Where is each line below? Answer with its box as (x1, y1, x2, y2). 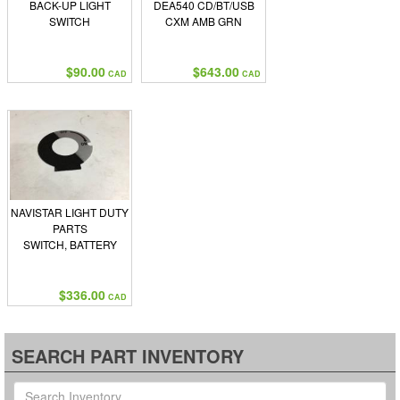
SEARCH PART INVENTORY (12, 343, 244, 369)
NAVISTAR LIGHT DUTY (11, 204, 129, 220)
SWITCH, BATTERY (22, 237, 117, 252)
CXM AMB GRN (165, 13, 242, 29)
